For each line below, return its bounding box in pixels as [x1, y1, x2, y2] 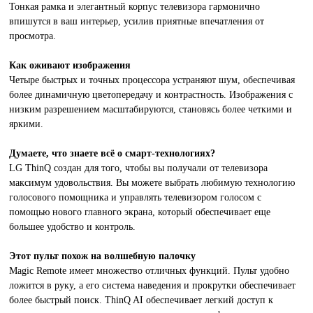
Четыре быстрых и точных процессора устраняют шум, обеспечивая [9, 75, 296, 85]
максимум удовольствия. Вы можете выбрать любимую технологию [9, 177, 296, 188]
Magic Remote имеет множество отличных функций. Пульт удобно [9, 265, 290, 276]
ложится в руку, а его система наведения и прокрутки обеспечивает [9, 280, 296, 291]
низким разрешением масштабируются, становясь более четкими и [9, 104, 293, 115]
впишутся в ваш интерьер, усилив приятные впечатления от [9, 16, 265, 27]
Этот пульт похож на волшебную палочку [9, 251, 196, 261]
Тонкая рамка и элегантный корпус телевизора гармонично [9, 1, 261, 12]
